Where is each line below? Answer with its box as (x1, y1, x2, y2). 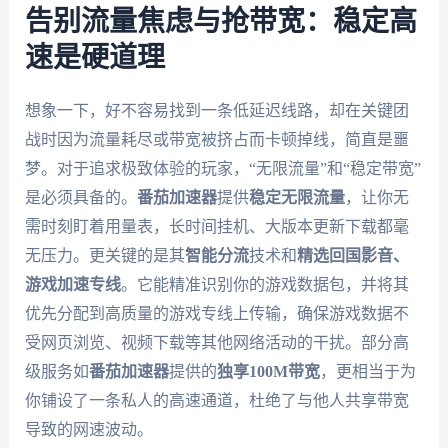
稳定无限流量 (248, 188, 345, 206)
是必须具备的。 (24, 188, 137, 206)
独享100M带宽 (216, 362, 320, 380)
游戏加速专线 (24, 275, 121, 293)
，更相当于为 (319, 362, 416, 380)
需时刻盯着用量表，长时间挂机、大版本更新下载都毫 (24, 217, 409, 235)
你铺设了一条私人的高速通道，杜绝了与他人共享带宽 (24, 391, 409, 409)
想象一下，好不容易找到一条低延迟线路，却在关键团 (24, 101, 409, 119)
